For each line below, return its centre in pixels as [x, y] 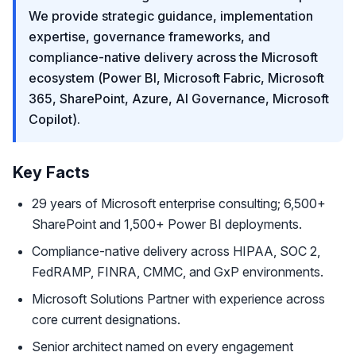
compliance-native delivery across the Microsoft [173, 57]
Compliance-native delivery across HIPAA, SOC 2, [176, 251]
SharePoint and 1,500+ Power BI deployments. [167, 224]
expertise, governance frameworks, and [149, 37]
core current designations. [106, 319]
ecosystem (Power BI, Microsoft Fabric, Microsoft [176, 78]
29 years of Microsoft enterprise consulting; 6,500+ [179, 203]
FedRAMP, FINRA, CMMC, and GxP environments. [178, 272]
